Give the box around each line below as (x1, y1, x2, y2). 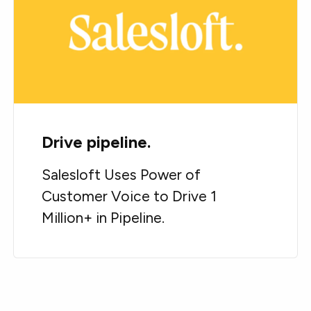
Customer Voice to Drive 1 (42, 187, 217, 205)
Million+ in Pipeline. (42, 209, 165, 227)
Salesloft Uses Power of (42, 166, 201, 184)
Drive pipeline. (42, 132, 151, 153)
